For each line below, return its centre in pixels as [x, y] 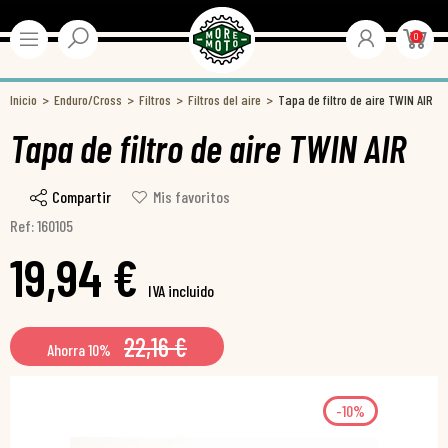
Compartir [81, 196]
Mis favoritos [191, 196]
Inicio [23, 99]
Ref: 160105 [41, 226]
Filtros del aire [224, 99]
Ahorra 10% [80, 350]
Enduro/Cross [88, 99]
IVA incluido [181, 291]
